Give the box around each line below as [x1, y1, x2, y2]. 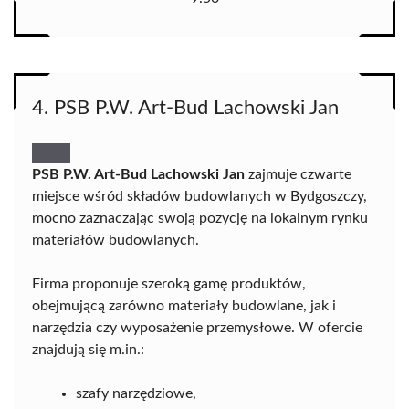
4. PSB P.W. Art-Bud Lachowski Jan [32, 98, 339, 119]
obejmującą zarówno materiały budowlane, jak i [32, 299, 336, 314]
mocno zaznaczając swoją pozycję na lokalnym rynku [32, 211, 368, 226]
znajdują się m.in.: [32, 342, 144, 358]
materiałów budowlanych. [32, 233, 199, 248]
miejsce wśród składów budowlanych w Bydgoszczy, [32, 189, 367, 204]
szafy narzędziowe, [76, 386, 196, 402]
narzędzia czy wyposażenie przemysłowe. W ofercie [32, 320, 362, 336]
